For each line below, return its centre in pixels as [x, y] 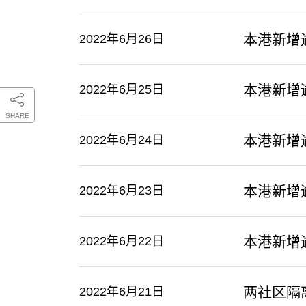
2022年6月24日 [121, 140]
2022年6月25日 [121, 90]
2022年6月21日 [121, 292]
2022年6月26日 [121, 39]
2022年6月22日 [121, 241]
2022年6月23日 [121, 191]
